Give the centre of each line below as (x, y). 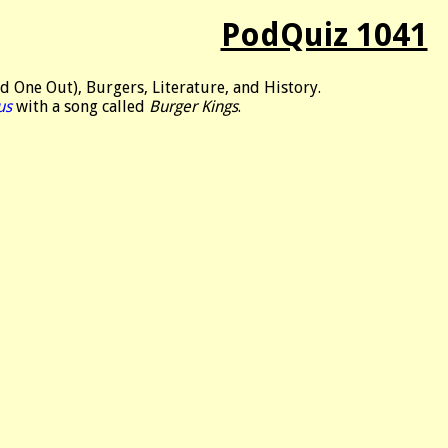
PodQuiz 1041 (324, 35)
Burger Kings (193, 106)
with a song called (80, 106)
